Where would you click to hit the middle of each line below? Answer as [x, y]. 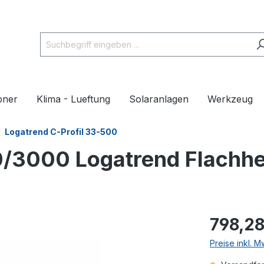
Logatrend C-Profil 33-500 [61, 132]
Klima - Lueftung [73, 99]
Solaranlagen [159, 99]
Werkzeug [230, 99]
